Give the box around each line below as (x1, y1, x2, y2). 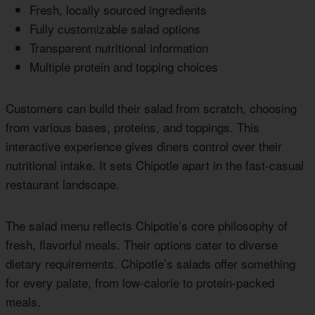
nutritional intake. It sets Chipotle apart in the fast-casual (6, 155, 304, 174)
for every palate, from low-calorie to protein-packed (6, 273, 274, 291)
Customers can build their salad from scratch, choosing (6, 98, 297, 117)
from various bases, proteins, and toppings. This (6, 117, 259, 136)
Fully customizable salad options (30, 19, 200, 37)
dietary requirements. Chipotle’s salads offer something (6, 254, 295, 272)
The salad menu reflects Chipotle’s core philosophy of (6, 216, 288, 234)
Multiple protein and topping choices (30, 57, 218, 75)
